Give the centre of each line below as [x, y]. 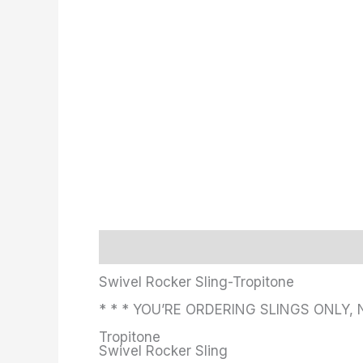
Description [132, 246]
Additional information [243, 246]
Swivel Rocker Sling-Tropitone [196, 282]
